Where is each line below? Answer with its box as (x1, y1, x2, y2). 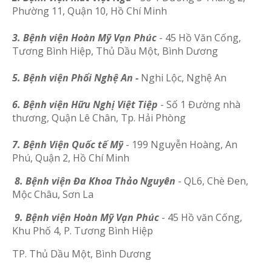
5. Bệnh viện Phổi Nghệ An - (12, 71, 138, 84)
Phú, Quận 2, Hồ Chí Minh (12, 151, 129, 165)
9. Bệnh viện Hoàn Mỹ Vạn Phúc (15, 211, 159, 224)
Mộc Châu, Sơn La (12, 188, 93, 201)
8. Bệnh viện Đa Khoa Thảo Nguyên (15, 174, 175, 188)
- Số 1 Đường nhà (160, 98, 240, 111)
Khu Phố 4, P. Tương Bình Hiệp (12, 224, 153, 237)
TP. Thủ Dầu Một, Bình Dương (12, 247, 151, 260)
